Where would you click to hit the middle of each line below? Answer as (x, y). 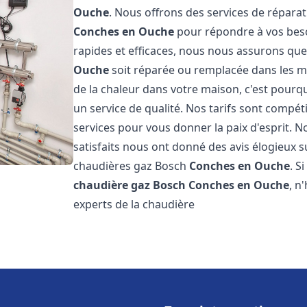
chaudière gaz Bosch (130, 185)
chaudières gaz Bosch (132, 166)
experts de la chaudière (134, 204)
